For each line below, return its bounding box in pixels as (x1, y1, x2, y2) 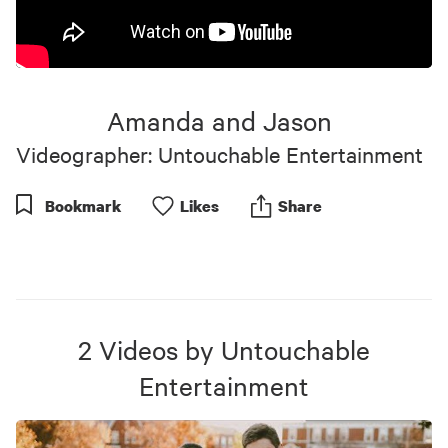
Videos (99, 333, 178, 366)
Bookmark (45, 195, 121, 217)
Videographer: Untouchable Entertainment (16, 140, 423, 168)
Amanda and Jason (107, 104, 332, 137)
